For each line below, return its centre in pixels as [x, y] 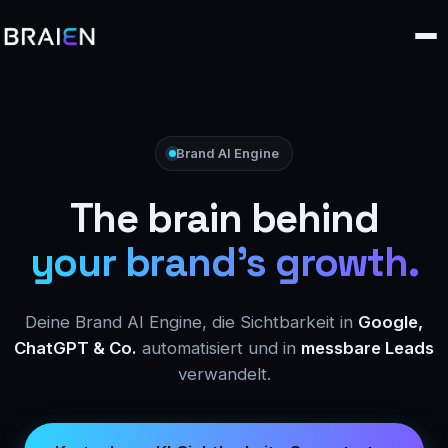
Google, [390, 321]
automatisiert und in [219, 347]
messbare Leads [367, 347]
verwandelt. [224, 373]
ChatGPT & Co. [75, 347]
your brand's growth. [224, 262]
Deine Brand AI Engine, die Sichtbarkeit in [191, 321]
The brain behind [224, 218]
